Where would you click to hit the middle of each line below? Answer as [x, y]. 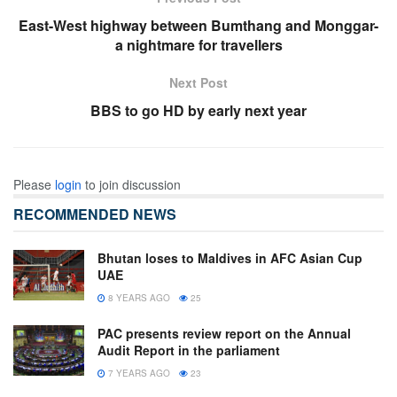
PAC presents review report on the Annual [224, 333]
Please [34, 184]
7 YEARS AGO [138, 373]
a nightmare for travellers [198, 44]
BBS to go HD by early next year [198, 110]
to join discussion [131, 184]
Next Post [198, 82]
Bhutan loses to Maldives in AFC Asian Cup [230, 257]
